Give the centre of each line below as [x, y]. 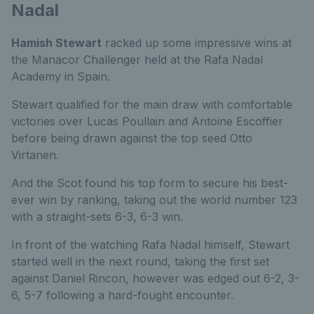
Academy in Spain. [61, 76]
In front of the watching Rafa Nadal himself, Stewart [150, 245]
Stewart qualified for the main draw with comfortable [152, 104]
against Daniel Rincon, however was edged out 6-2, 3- [155, 278]
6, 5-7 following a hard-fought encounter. [122, 295]
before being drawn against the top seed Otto [132, 138]
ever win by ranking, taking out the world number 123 [154, 200]
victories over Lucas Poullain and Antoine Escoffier [147, 121]
